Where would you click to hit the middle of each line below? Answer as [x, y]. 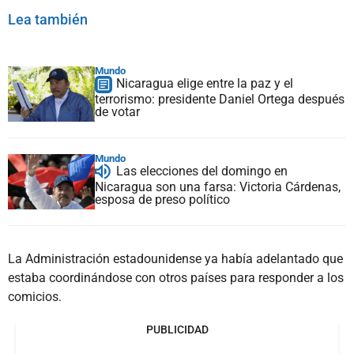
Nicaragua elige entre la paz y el [205, 83]
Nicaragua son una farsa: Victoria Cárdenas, [218, 186]
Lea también [48, 19]
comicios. [35, 296]
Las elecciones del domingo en [202, 171]
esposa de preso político [162, 199]
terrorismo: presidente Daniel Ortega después [220, 99]
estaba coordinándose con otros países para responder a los [176, 277]
